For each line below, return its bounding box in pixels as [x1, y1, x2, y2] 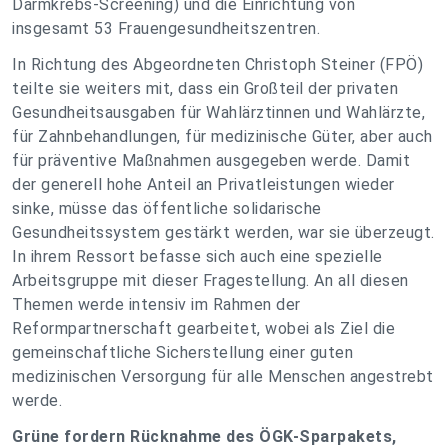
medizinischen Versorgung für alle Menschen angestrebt [12, 367, 434, 386]
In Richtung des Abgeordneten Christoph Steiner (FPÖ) [12, 55, 423, 74]
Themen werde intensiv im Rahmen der [12, 295, 301, 314]
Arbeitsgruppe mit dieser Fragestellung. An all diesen [12, 271, 409, 290]
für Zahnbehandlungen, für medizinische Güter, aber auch [12, 127, 433, 146]
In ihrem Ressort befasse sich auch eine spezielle [12, 247, 383, 266]
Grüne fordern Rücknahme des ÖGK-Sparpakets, [12, 427, 397, 446]
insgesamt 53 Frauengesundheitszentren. [12, 19, 320, 38]
